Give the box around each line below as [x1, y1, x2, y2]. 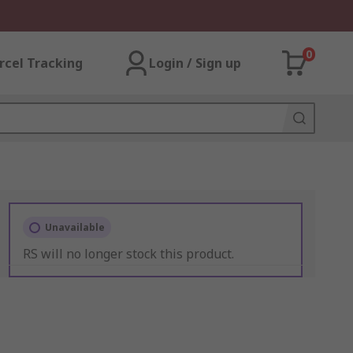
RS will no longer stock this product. [22, 245, 234, 262]
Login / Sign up [149, 54, 241, 72]
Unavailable [44, 221, 105, 234]
